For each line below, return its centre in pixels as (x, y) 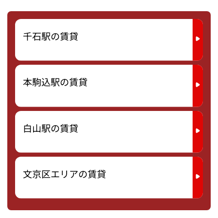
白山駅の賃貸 (51, 128)
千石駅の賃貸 (51, 36)
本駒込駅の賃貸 (55, 82)
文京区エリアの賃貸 (64, 173)
